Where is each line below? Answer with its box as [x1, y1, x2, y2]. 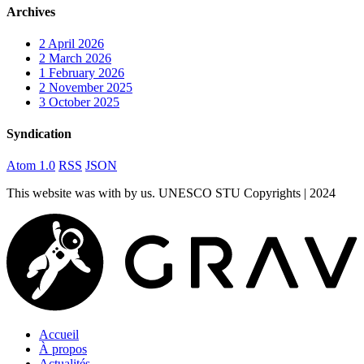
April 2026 [48, 36, 104, 50]
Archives [6, 4, 55, 19]
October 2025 [49, 94, 119, 109]
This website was [6, 186, 98, 201]
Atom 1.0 [6, 158, 55, 173]
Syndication [6, 127, 71, 141]
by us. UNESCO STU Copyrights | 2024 [124, 186, 336, 201]
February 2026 [49, 65, 124, 80]
